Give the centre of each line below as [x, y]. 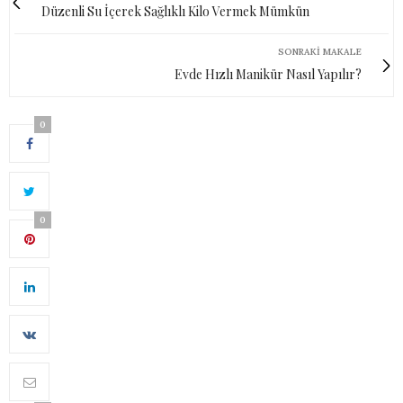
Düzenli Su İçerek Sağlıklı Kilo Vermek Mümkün [175, 12]
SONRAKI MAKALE [320, 52]
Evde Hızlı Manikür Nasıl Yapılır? [268, 75]
